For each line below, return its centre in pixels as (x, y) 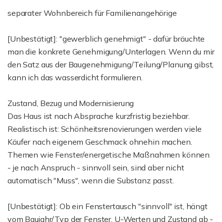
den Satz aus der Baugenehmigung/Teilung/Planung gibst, (111, 64)
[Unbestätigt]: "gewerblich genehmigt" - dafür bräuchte (106, 39)
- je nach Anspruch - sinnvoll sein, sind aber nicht (96, 167)
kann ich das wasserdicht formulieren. (75, 77)
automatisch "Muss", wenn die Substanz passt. (91, 180)
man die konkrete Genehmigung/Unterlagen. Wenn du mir (111, 52)
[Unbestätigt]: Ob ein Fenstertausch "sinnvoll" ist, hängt (108, 206)
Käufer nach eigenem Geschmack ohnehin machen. (100, 142)
